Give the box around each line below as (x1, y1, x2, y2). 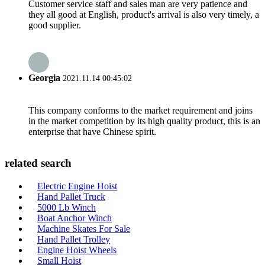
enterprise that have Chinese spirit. (28, 126, 156, 137)
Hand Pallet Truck (37, 192, 105, 202)
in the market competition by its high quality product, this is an (28, 115, 260, 126)
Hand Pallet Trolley (37, 234, 110, 244)
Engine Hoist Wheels (37, 245, 117, 255)
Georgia (28, 73, 60, 83)
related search (5, 157, 72, 170)
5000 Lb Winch (37, 202, 96, 212)
